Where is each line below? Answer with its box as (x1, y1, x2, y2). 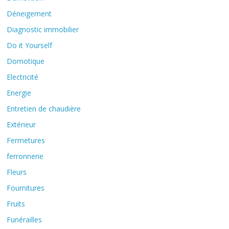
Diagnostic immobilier (7, 25, 79, 34)
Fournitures (7, 183, 45, 193)
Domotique (7, 56, 45, 66)
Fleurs (7, 167, 27, 177)
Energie (7, 88, 32, 98)
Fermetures (7, 135, 45, 145)
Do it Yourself (7, 40, 53, 50)
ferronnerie (7, 151, 44, 161)
